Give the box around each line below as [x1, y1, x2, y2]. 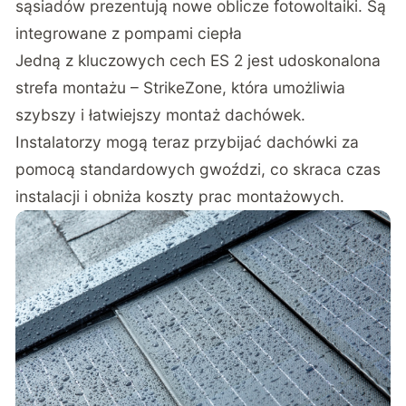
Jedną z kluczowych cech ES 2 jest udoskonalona [15, 50, 382, 70]
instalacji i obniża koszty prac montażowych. [15, 186, 345, 206]
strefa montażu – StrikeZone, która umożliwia [15, 77, 346, 97]
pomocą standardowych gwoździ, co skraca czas [15, 159, 382, 179]
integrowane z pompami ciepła [15, 23, 243, 43]
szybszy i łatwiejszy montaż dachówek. [15, 104, 306, 124]
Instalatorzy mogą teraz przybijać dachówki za [15, 131, 360, 151]
